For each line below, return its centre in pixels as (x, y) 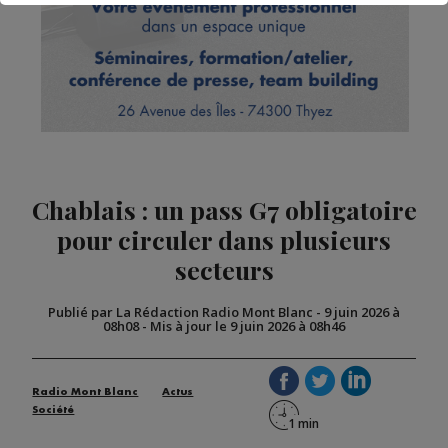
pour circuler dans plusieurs (224, 240)
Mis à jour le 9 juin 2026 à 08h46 (247, 326)
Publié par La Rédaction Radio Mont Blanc (180, 312)
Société (53, 410)
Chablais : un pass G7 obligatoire (224, 210)
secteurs (224, 270)
